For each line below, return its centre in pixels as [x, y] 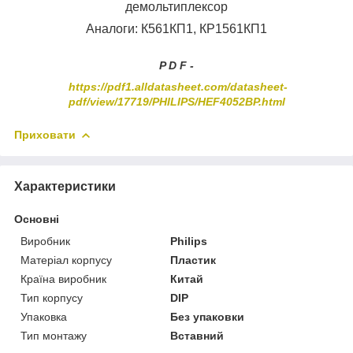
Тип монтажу [54, 335]
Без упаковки [208, 316]
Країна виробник [63, 279]
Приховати [45, 134]
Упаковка [44, 316]
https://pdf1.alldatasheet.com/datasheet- [178, 86]
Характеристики [65, 186]
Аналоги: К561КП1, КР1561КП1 [176, 28]
